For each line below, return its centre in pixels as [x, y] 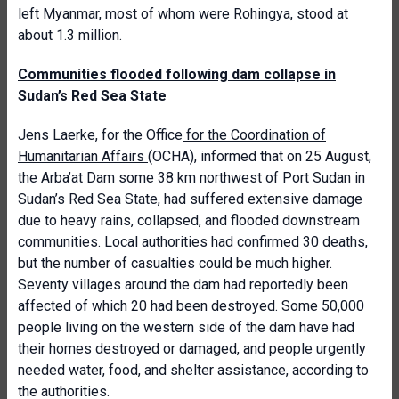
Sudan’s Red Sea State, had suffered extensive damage [190, 199]
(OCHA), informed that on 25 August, [260, 156]
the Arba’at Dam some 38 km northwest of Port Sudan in [191, 178]
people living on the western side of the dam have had [186, 327]
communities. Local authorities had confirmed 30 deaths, [193, 242]
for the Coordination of [254, 135]
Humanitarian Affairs [83, 156]
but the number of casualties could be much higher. [175, 263]
